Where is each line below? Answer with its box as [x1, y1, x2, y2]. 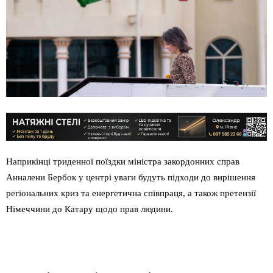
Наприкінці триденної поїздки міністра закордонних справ [6, 157, 239, 167]
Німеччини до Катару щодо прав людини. [6, 204, 173, 214]
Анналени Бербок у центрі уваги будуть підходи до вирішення [6, 172, 255, 183]
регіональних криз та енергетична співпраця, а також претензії [6, 188, 256, 199]
